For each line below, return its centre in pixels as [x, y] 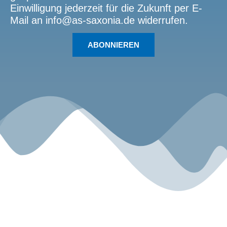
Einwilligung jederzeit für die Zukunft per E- [106, 8]
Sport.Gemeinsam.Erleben [113, 201]
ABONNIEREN [113, 45]
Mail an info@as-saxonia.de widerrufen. [99, 20]
